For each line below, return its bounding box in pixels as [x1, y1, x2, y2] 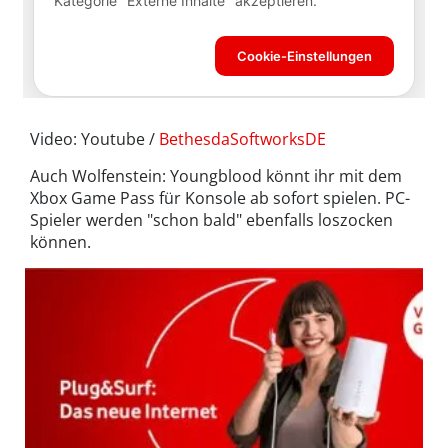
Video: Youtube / [30, 127, 159, 150]
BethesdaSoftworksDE [159, 127, 326, 150]
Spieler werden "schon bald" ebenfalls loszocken [30, 208, 393, 231]
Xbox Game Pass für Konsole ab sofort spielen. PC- [30, 186, 410, 209]
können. [30, 230, 91, 253]
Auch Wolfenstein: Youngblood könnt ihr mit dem [30, 164, 402, 187]
